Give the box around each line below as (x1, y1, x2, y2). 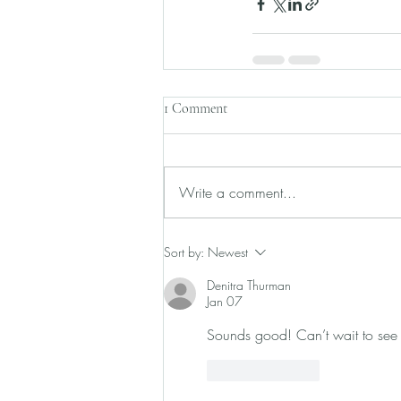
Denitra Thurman (207, 277, 291, 294)
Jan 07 (207, 293, 243, 310)
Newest (208, 243, 248, 260)
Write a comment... (179, 183, 296, 202)
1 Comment (164, 99, 227, 117)
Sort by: (164, 243, 204, 260)
